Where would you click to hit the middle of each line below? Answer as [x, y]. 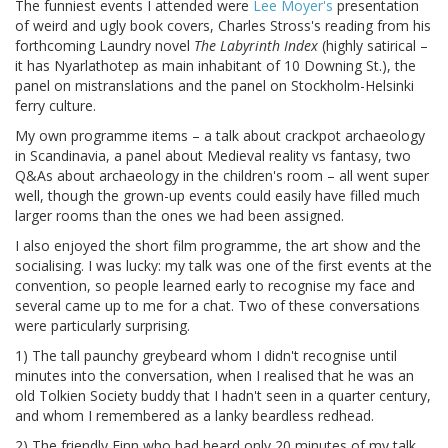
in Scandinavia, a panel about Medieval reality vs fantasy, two [213, 156]
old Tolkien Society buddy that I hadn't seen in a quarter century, [223, 396]
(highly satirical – [373, 46]
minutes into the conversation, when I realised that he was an [214, 376]
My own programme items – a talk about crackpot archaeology [220, 136]
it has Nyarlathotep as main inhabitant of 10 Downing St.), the [215, 66]
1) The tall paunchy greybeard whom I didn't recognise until [206, 356]
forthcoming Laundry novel [104, 46]
